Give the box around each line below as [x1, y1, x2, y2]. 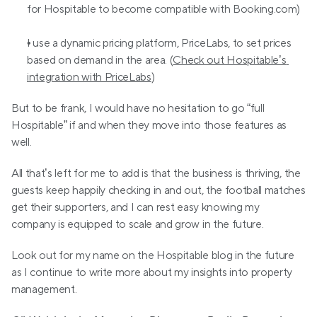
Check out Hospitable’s [173, 53, 287, 68]
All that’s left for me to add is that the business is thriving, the [11, 166, 301, 181]
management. [11, 282, 77, 297]
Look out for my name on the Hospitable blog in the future [11, 248, 294, 263]
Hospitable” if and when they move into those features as [11, 118, 287, 133]
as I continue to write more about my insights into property [11, 265, 293, 280]
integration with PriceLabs [27, 70, 151, 85]
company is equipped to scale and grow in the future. [11, 217, 264, 232]
